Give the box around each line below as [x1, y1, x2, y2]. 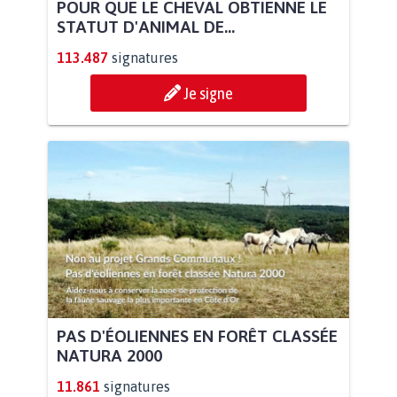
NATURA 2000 [57, 346, 162, 366]
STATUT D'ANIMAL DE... [57, 17, 235, 37]
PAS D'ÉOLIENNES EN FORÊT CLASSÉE [57, 326, 338, 346]
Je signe [183, 83, 233, 104]
